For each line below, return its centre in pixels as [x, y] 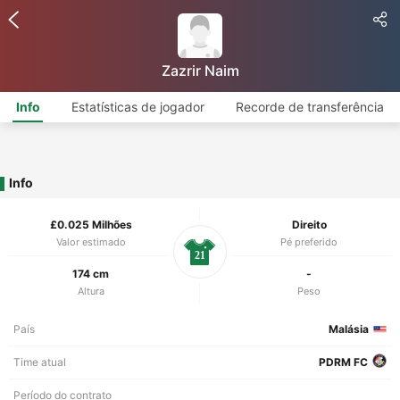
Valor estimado [91, 242]
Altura [91, 291]
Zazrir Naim [200, 71]
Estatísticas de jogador [137, 107]
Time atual [40, 362]
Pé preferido [309, 242]
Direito [309, 225]
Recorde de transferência [310, 107]
